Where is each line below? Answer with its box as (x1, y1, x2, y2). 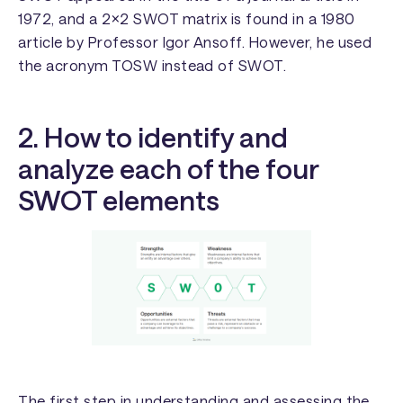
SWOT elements (18, 183, 220, 216)
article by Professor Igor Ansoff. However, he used (18, 32, 372, 50)
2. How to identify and (18, 120, 289, 153)
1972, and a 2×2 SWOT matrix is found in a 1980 (18, 9, 355, 27)
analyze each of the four (18, 151, 319, 184)
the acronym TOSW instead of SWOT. (18, 56, 287, 74)
